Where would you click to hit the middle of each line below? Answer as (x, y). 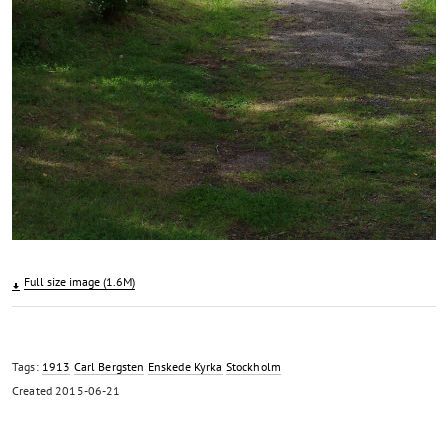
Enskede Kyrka (185, 366)
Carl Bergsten (109, 366)
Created (34, 390)
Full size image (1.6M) (79, 281)
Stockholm (253, 366)
